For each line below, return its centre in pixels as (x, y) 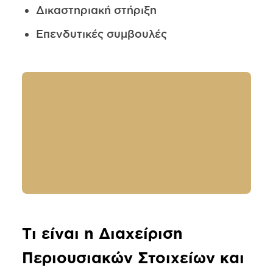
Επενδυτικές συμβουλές (101, 34)
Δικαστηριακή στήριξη (96, 10)
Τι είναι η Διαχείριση (102, 233)
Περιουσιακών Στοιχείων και (133, 258)
